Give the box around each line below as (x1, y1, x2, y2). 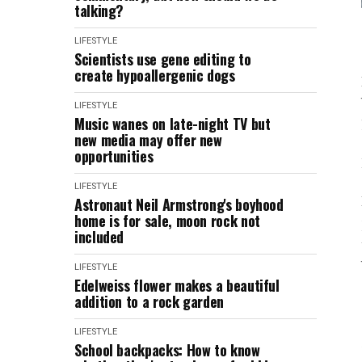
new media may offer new (74, 129, 222, 150)
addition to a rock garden (74, 291, 224, 312)
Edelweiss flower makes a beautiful (74, 275, 280, 296)
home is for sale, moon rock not (74, 210, 260, 231)
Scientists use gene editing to (74, 48, 251, 69)
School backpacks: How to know (74, 339, 260, 360)
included (74, 226, 124, 247)
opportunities (74, 145, 154, 166)
